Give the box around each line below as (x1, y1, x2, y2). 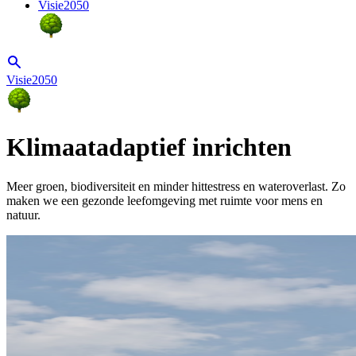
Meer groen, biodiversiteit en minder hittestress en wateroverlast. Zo (6, 179, 346, 193)
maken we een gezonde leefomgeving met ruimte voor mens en (6, 193, 323, 207)
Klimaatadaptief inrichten (6, 133, 292, 162)
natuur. (6, 207, 41, 222)
